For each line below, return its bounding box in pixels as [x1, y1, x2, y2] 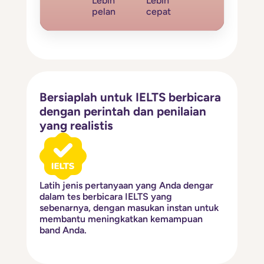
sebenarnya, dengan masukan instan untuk [39, 202, 219, 213]
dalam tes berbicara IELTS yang [39, 190, 173, 202]
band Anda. [39, 224, 87, 236]
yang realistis [39, 118, 114, 133]
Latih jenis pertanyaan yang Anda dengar [39, 179, 214, 191]
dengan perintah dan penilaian [39, 104, 207, 118]
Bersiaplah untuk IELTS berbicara [39, 90, 222, 104]
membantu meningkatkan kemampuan [39, 213, 203, 225]
